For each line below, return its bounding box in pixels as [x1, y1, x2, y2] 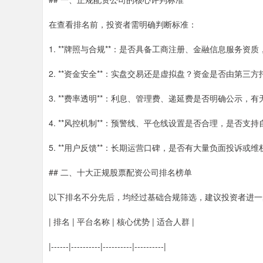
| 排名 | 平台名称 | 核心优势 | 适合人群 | [49, 215, 194, 228]
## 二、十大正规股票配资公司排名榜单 [49, 166, 192, 178]
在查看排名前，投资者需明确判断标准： [49, 18, 197, 31]
